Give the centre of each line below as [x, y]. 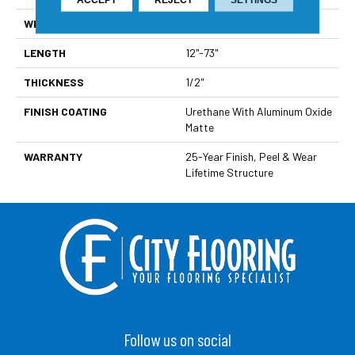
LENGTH [45, 53]
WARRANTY [53, 157]
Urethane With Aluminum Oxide [259, 112]
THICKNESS [54, 82]
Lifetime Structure [229, 173]
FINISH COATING [65, 112]
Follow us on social [177, 340]
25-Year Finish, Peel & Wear [251, 157]
